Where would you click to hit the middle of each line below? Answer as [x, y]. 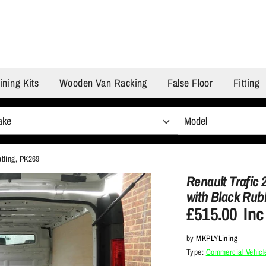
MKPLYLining [217, 238]
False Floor [190, 83]
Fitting [246, 83]
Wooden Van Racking [103, 83]
